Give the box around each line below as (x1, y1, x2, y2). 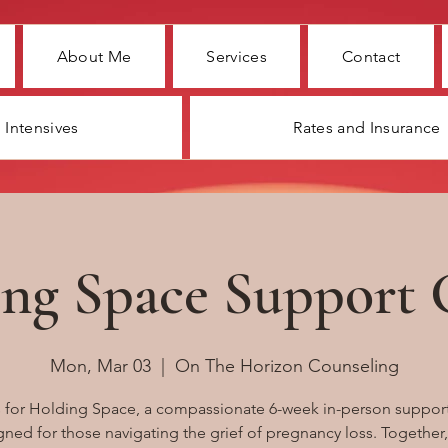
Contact (341, 47, 401, 66)
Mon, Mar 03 (49, 355, 151, 377)
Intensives (5, 118, 79, 137)
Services (206, 47, 267, 66)
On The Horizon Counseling (174, 355, 399, 377)
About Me (56, 47, 132, 66)
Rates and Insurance (293, 118, 441, 137)
